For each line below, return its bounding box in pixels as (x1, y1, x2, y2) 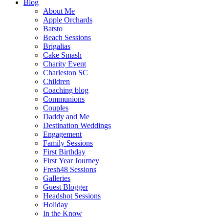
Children (43, 77, 70, 86)
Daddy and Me (43, 112, 89, 121)
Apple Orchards (43, 16, 92, 24)
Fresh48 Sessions (43, 165, 96, 174)
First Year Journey (43, 156, 99, 165)
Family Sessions (43, 139, 93, 147)
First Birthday (43, 148, 86, 156)
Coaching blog (43, 86, 88, 94)
